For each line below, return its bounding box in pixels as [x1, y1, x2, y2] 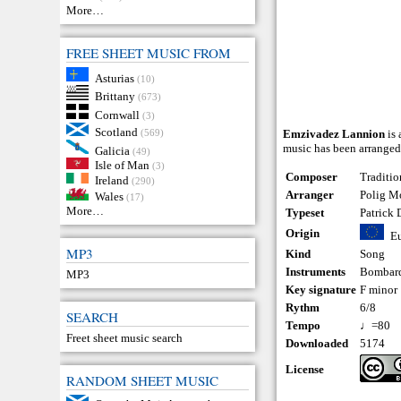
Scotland [94, 124, 138, 139]
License [286, 362, 325, 376]
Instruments [286, 264, 346, 278]
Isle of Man [94, 158, 149, 172]
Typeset [286, 205, 325, 219]
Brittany [94, 90, 135, 104]
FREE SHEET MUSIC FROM [66, 43, 232, 62]
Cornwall [94, 107, 140, 122]
